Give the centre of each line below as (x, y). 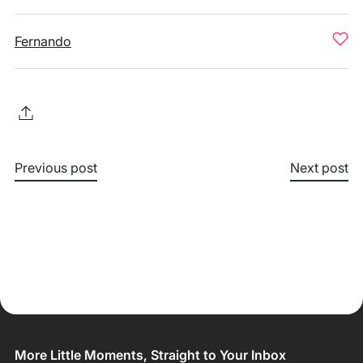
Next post (319, 168)
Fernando (43, 41)
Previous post (56, 168)
